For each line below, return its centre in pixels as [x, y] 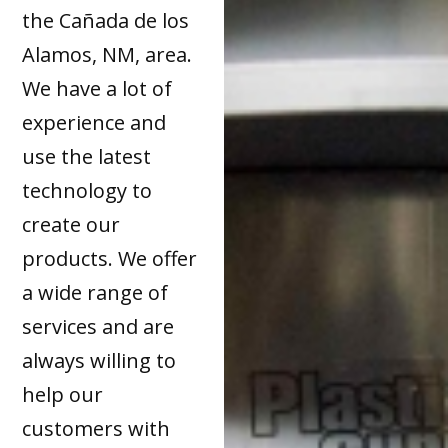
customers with [96, 428]
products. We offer [110, 258]
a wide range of [95, 292]
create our [71, 224]
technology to [87, 190]
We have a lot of [97, 88]
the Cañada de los [106, 20]
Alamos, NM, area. [107, 54]
